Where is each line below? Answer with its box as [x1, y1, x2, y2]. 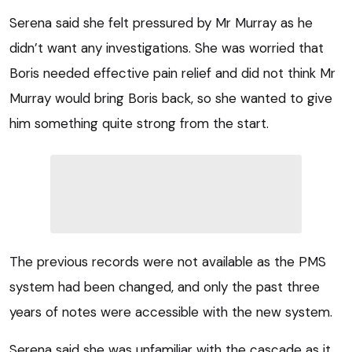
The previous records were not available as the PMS [9, 253, 326, 271]
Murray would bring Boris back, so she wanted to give [9, 90, 332, 108]
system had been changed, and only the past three [9, 278, 320, 296]
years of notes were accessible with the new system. [9, 303, 332, 321]
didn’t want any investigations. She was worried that [9, 39, 324, 57]
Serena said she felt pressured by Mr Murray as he [9, 14, 313, 32]
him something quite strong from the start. [9, 115, 269, 133]
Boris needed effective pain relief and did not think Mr [9, 64, 335, 82]
